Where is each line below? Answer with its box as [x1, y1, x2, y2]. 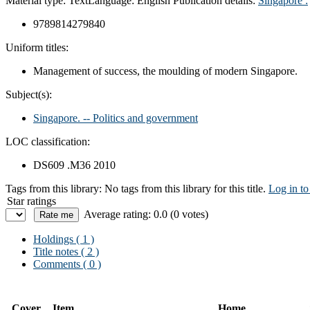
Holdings [33, 232, 73, 245]
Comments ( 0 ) [33, 257, 101, 270]
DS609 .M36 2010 [33, 158, 116, 171]
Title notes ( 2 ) [33, 245, 99, 257]
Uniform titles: [6, 41, 69, 53]
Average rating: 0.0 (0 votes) [84, 208, 208, 220]
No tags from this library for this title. [104, 182, 266, 194]
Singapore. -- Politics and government [33, 111, 198, 124]
